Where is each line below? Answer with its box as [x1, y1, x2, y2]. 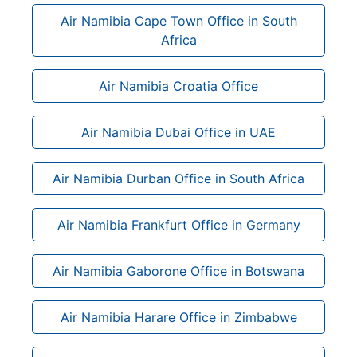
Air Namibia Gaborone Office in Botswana [53, 262, 304, 279]
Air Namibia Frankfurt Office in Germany [57, 216, 300, 233]
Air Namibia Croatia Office [99, 77, 258, 94]
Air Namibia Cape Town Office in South [60, 12, 297, 29]
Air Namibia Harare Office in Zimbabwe [60, 308, 297, 325]
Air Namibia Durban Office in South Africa [53, 170, 304, 186]
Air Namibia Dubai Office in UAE [81, 124, 276, 140]
